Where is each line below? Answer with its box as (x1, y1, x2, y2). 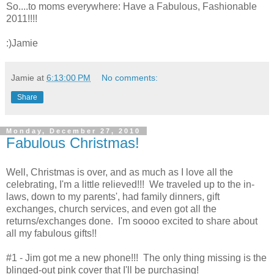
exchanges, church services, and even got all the (6, 203, 217, 214)
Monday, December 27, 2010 (6, 127, 141, 135)
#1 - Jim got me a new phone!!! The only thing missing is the (6, 252, 267, 263)
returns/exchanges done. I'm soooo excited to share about (6, 215, 257, 226)
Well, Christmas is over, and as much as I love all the (6, 166, 233, 177)
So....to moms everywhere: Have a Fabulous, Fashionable (6, 1, 257, 12)
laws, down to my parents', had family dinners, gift (6, 191, 220, 202)
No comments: (102, 73, 158, 83)
